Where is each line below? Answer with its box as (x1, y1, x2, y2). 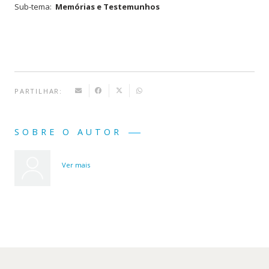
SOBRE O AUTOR (14, 126, 122, 138)
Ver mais (62, 160, 91, 170)
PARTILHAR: (14, 86, 62, 95)
